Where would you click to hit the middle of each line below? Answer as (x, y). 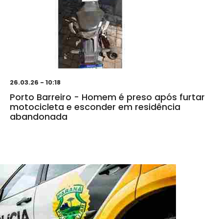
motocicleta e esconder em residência (95, 107)
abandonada (39, 117)
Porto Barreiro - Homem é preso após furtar (107, 97)
